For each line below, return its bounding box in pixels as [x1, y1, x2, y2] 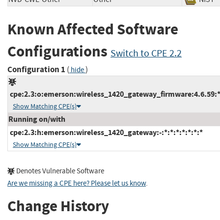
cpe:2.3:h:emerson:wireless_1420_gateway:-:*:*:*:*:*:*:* [8, 127, 203, 137]
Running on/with [8, 113, 65, 124]
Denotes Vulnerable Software [15, 166, 104, 176]
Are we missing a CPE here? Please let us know [7, 178, 146, 188]
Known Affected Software [7, 19, 178, 40]
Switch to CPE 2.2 [110, 47, 182, 60]
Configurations [7, 41, 110, 62]
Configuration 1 [7, 63, 65, 75]
